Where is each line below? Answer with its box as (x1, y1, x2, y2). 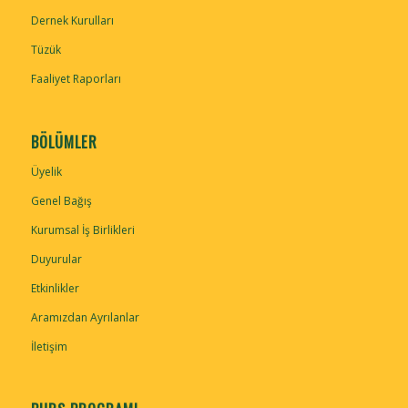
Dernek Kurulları (30, 12, 114, 28)
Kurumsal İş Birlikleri (30, 221, 135, 238)
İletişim (30, 338, 67, 354)
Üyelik (30, 163, 62, 179)
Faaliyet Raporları (30, 70, 121, 87)
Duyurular (30, 250, 82, 267)
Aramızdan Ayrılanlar (30, 309, 139, 325)
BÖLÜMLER (30, 129, 97, 153)
